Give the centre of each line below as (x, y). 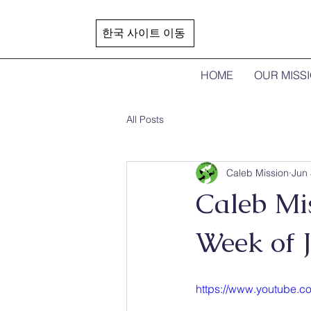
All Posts (145, 119)
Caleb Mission (258, 173)
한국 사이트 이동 (144, 33)
